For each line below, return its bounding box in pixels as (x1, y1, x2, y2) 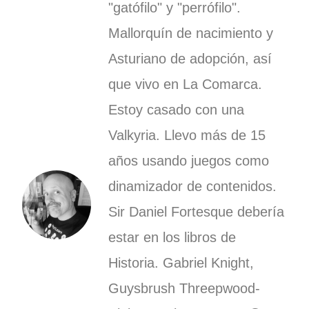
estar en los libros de (108, 229, 237, 245)
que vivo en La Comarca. (108, 76, 263, 92)
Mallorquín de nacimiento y (108, 25, 274, 41)
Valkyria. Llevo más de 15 (108, 127, 266, 143)
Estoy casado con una (108, 101, 245, 117)
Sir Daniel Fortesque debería (108, 203, 285, 219)
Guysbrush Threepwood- (108, 280, 261, 296)
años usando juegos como (108, 152, 270, 168)
